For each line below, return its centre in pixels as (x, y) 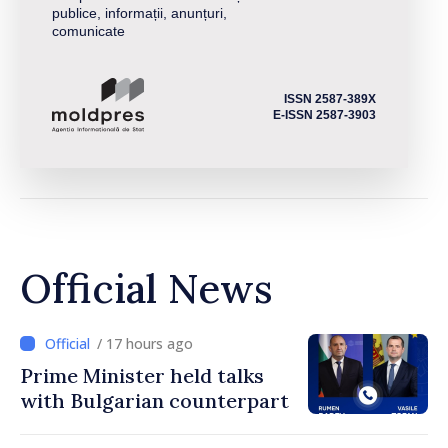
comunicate (88, 30)
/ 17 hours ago (145, 344)
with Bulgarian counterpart (154, 401)
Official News (146, 289)
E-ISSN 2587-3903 (324, 115)
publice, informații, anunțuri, (139, 12)
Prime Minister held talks (142, 376)
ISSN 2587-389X (330, 99)
